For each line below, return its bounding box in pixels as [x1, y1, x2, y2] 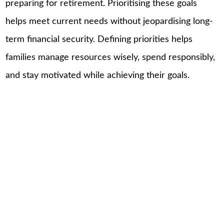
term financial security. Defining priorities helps [5, 34, 193, 44]
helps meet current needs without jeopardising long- [5, 16, 213, 26]
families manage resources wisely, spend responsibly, [5, 52, 215, 62]
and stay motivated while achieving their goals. [5, 70, 190, 80]
